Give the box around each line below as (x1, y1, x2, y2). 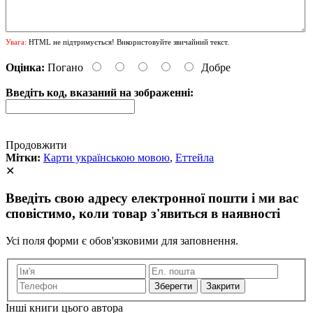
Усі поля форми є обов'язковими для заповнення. (6, 234, 238, 247)
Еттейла (175, 152, 214, 164)
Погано (48, 61, 83, 74)
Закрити (206, 280, 240, 291)
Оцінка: (6, 61, 45, 74)
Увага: (6, 38, 27, 47)
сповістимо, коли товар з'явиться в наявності (6, 206, 280, 221)
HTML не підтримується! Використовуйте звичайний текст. (27, 38, 229, 47)
